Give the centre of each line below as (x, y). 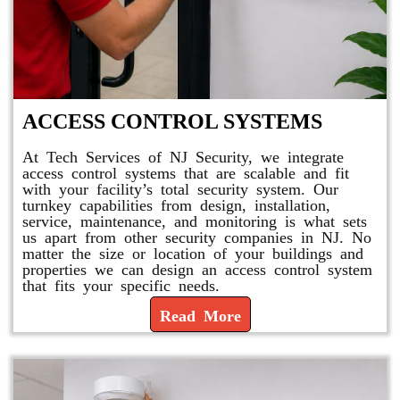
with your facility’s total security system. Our (180, 187)
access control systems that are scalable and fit (186, 171)
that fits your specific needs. (121, 284)
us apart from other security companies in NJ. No (197, 236)
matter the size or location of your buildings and (193, 252)
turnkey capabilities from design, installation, (176, 204)
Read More (200, 314)
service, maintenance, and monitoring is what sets (195, 220)
